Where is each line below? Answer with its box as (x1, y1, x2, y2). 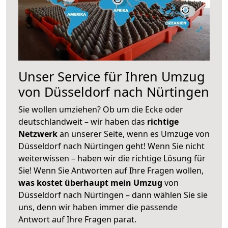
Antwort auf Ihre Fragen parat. (18, 213, 136, 225)
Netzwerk (18, 128, 60, 139)
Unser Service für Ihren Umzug (18, 67, 205, 85)
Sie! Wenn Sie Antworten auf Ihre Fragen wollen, (18, 164, 204, 176)
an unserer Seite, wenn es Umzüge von (60, 128, 210, 139)
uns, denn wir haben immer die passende (18, 201, 178, 213)
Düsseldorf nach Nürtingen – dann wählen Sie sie (18, 189, 208, 201)
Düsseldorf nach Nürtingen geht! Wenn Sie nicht (18, 140, 205, 152)
